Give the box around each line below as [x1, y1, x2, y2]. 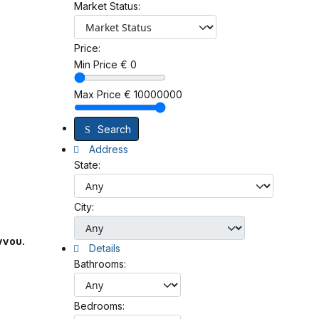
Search [97, 122, 131, 135]
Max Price [74, 88, 121, 101]
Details [86, 242, 121, 255]
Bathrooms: [74, 258, 126, 271]
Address [86, 143, 129, 156]
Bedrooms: [74, 300, 125, 313]
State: [74, 159, 100, 172]
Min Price [74, 58, 117, 71]
